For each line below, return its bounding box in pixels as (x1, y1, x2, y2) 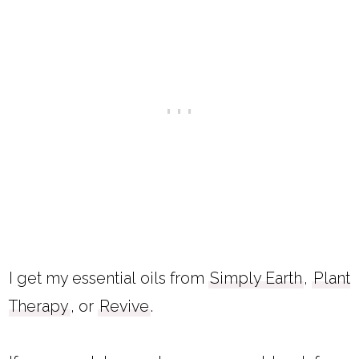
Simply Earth (209, 268, 302, 288)
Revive (99, 296, 150, 317)
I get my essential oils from (9, 268, 208, 288)
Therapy (9, 296, 70, 317)
